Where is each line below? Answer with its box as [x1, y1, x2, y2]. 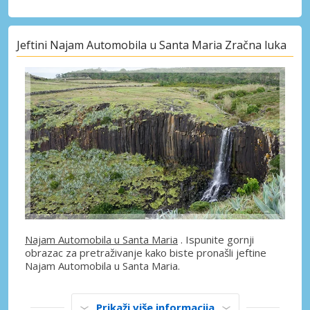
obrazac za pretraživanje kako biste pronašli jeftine [25, 245, 266, 259]
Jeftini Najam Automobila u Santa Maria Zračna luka [17, 37, 286, 53]
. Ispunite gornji [178, 232, 254, 246]
